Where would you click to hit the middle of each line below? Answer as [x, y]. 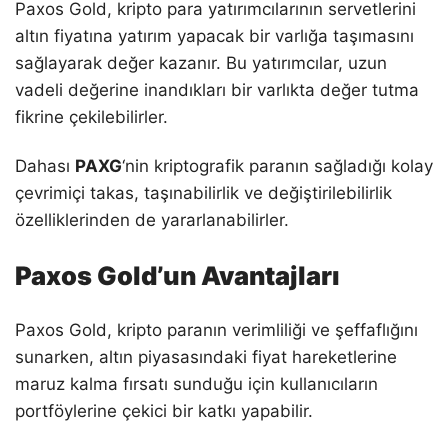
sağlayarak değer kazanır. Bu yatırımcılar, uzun [201, 62]
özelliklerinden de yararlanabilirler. [152, 219]
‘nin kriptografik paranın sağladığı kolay [277, 165]
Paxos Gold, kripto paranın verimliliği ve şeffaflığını [216, 330]
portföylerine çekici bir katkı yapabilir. [164, 411]
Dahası [45, 165]
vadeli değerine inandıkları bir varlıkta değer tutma [217, 89]
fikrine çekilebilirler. [91, 116]
